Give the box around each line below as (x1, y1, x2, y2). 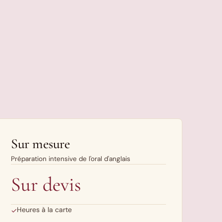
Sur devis (11, 172, 82, 196)
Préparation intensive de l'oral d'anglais (11, 155, 131, 163)
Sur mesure (11, 135, 70, 152)
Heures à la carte (17, 205, 72, 214)
